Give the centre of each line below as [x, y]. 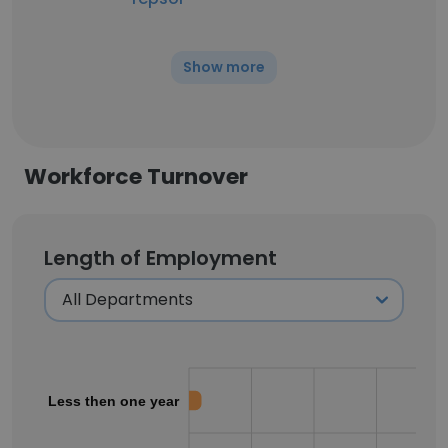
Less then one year [114, 400]
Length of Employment [160, 258]
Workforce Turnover [136, 176]
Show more [224, 67]
